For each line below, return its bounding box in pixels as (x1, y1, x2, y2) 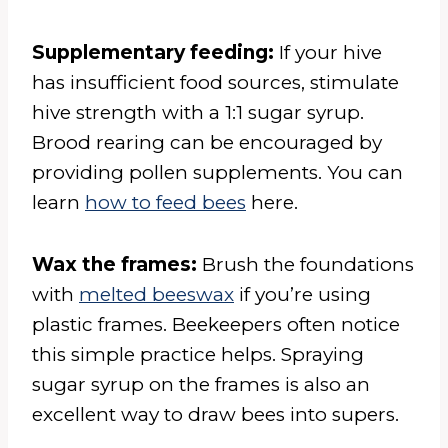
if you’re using (234, 282, 371, 306)
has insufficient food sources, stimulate (32, 70, 399, 94)
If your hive (274, 40, 382, 64)
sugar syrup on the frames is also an (32, 372, 370, 396)
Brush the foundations (202, 252, 414, 276)
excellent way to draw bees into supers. (32, 402, 404, 426)
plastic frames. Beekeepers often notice (32, 312, 400, 336)
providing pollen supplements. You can (32, 160, 403, 184)
